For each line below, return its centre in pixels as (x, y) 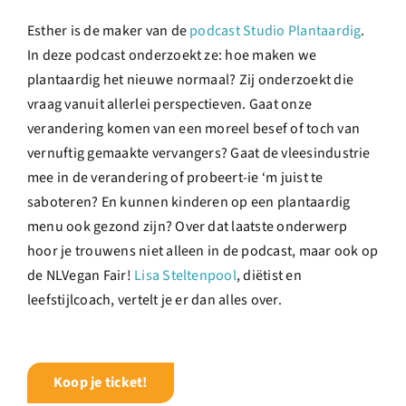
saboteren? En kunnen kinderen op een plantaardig (188, 202)
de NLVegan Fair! (81, 275)
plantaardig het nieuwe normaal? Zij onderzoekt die (190, 80)
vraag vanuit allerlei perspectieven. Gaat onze (169, 104)
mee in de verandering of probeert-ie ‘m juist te (175, 178)
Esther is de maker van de (108, 31)
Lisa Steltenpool (185, 275)
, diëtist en (269, 275)
